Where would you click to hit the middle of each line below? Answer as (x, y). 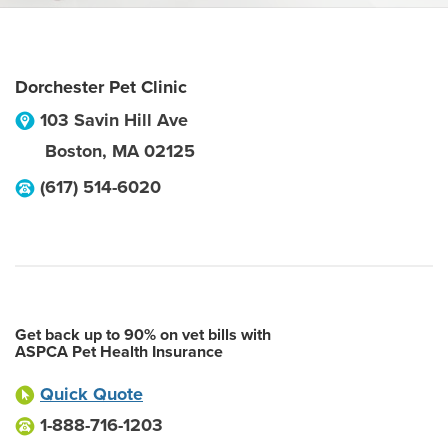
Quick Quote (91, 394)
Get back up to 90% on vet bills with (143, 335)
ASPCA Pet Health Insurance (119, 352)
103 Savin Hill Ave (114, 120)
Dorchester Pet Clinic (101, 87)
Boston (73, 151)
